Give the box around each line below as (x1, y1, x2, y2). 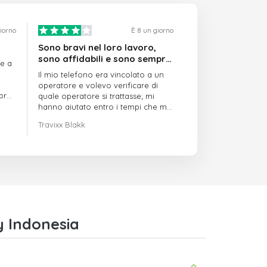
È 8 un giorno (131, 26, 173, 35)
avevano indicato (38, 113, 104, 123)
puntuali (38, 64, 74, 76)
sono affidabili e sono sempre (38, 53, 172, 65)
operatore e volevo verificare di (38, 80, 159, 91)
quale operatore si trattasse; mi (38, 91, 155, 101)
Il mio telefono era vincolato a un (38, 70, 164, 80)
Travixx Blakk (38, 120, 86, 130)
